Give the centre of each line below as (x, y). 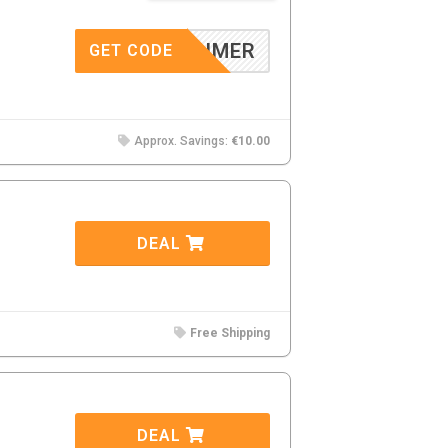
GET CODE (131, 50)
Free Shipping (230, 333)
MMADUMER (194, 51)
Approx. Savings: (181, 141)
